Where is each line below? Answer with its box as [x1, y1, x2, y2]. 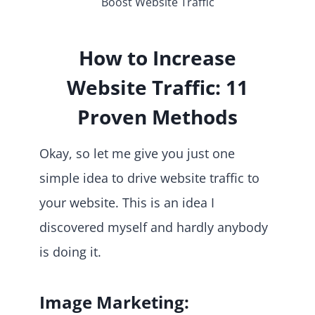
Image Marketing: [39, 290, 189, 314]
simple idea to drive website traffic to [39, 169, 259, 186]
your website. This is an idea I [39, 193, 214, 211]
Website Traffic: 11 [67, 73, 248, 101]
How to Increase [79, 44, 236, 71]
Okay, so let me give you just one [39, 144, 235, 162]
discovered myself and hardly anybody [39, 218, 268, 236]
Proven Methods [77, 103, 238, 130]
